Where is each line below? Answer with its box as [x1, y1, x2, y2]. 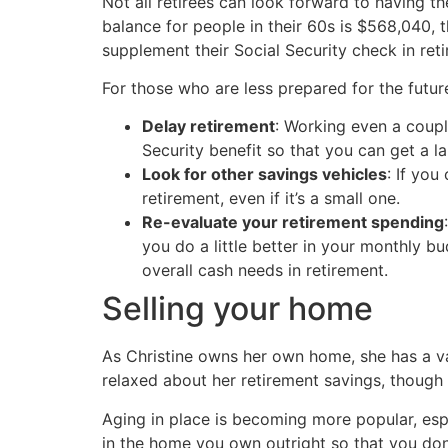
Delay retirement [142, 116, 275, 137]
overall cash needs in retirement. [142, 260, 388, 281]
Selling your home [102, 289, 373, 329]
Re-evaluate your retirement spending [142, 212, 444, 233]
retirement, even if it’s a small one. [142, 188, 400, 209]
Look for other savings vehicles [142, 164, 387, 185]
